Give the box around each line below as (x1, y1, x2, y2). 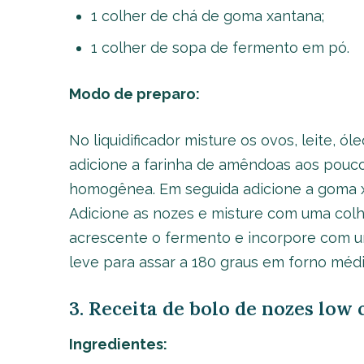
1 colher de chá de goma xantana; (90, 7, 324, 24)
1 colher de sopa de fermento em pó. (90, 39, 349, 56)
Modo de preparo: (68, 85, 200, 102)
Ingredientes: (68, 336, 167, 353)
